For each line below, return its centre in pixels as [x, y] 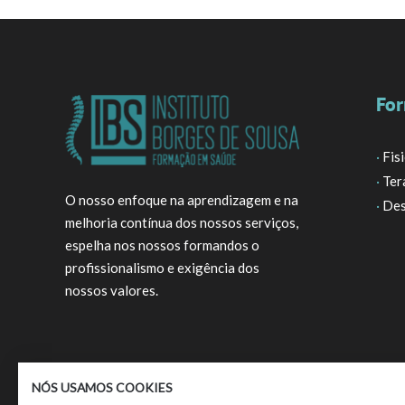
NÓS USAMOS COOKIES [102, 387]
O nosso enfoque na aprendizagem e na [182, 200]
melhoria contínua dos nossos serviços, [182, 223]
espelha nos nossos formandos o [162, 245]
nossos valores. [112, 291]
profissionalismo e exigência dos [162, 268]
